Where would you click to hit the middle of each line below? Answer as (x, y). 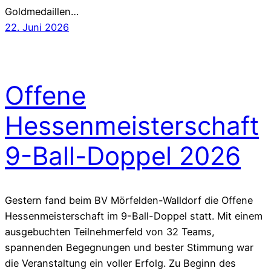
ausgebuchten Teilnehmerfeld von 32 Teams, (110, 232)
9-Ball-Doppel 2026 (123, 156)
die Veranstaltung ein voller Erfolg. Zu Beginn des (120, 263)
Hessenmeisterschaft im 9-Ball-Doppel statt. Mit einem (134, 216)
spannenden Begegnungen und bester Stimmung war (129, 248)
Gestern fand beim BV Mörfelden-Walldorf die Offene (129, 201)
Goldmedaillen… (42, 12)
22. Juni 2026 (37, 28)
